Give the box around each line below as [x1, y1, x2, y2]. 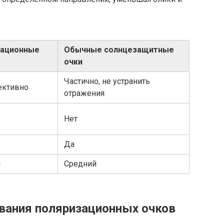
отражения [64, 88, 104, 98]
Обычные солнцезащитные [64, 44, 174, 54]
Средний [64, 158, 96, 168]
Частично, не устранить [64, 76, 150, 86]
